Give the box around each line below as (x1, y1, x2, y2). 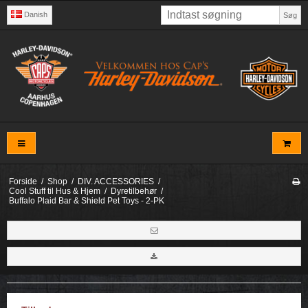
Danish (24, 10, 48, 19)
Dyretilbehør (110, 186, 157, 197)
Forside (8, 177, 37, 187)
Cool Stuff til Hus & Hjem (8, 186, 100, 197)
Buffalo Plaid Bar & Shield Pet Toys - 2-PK (8, 196, 164, 206)
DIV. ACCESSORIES (77, 177, 154, 187)
